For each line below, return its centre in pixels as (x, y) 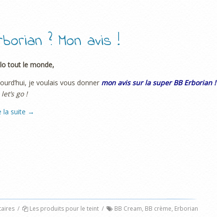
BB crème (158, 209)
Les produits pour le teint (64, 209)
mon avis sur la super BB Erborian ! (159, 83)
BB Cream (128, 209)
